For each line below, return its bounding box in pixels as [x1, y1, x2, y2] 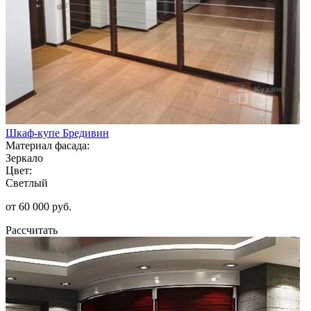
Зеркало [6, 151, 43, 164]
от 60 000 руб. [6, 200, 72, 212]
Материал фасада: [6, 139, 90, 151]
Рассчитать [6, 224, 58, 236]
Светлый [6, 176, 48, 189]
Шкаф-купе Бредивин [6, 126, 109, 139]
